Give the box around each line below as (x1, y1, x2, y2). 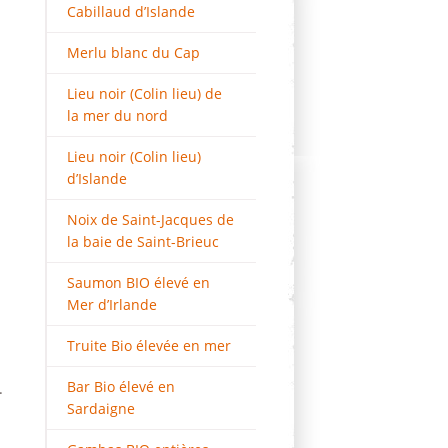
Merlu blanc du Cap (67, 43, 200, 62)
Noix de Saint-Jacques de (67, 210, 234, 229)
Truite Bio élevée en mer (67, 336, 231, 355)
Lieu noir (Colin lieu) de (67, 84, 222, 103)
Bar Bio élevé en (67, 377, 175, 396)
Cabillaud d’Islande (67, 2, 195, 21)
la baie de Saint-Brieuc (67, 232, 219, 251)
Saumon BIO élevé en (67, 273, 210, 292)
